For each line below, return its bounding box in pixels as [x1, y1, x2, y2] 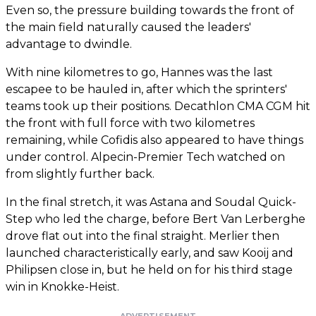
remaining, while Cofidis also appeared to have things [6, 133, 303, 147]
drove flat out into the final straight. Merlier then [6, 229, 279, 243]
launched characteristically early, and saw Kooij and [6, 245, 293, 260]
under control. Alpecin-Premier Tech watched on [6, 150, 285, 164]
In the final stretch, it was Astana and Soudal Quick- [6, 195, 296, 209]
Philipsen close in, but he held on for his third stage [6, 262, 293, 276]
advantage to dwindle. [6, 37, 132, 51]
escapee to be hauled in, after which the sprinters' [6, 82, 287, 96]
